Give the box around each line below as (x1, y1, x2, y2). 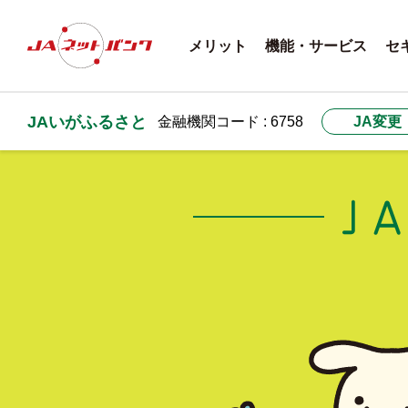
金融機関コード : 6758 (158, 114, 303, 129)
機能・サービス (265, 37, 367, 54)
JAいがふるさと (27, 112, 147, 131)
